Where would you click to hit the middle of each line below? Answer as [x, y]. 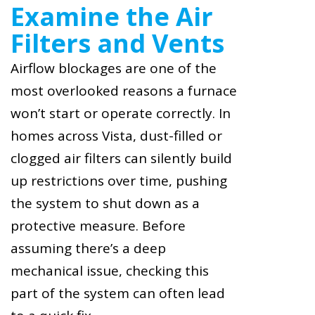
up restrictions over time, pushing [119, 180]
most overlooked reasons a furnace [124, 90]
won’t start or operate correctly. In [121, 113]
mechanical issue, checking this [110, 270]
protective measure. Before [98, 225]
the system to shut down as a [105, 203]
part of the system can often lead [118, 293]
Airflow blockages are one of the [114, 68]
